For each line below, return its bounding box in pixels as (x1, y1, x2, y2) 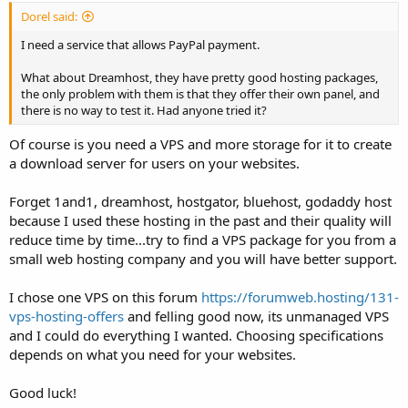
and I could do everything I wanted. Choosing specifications (9, 326, 383, 345)
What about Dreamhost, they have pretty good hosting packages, (21, 69, 378, 86)
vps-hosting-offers (9, 307, 124, 326)
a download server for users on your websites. (9, 154, 300, 173)
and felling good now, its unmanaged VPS (124, 307, 389, 326)
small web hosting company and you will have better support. (9, 250, 397, 269)
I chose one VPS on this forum (9, 288, 201, 307)
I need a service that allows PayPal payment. (21, 36, 260, 53)
